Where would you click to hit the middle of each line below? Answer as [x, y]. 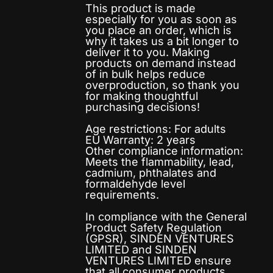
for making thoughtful [142, 96]
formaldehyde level [135, 184]
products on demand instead [161, 63]
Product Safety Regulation [154, 228]
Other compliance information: [164, 151]
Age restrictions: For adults [156, 129]
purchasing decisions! [143, 107]
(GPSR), [108, 239]
